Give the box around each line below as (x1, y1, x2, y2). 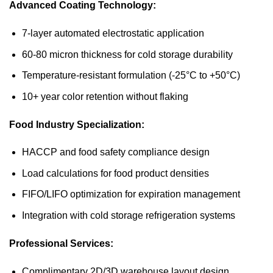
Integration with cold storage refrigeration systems (21, 210, 235, 221)
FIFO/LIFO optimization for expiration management (21, 189, 240, 200)
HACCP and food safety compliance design (21, 147, 210, 158)
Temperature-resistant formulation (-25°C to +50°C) (21, 70, 240, 81)
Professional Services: (9, 238, 113, 249)
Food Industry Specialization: (9, 119, 144, 130)
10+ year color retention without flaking (21, 91, 188, 102)
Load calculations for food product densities (21, 168, 209, 179)
